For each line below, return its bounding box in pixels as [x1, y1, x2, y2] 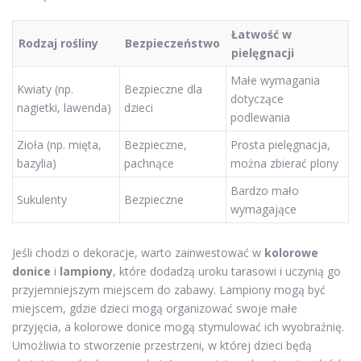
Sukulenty [17, 192, 67, 208]
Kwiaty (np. [17, 81, 73, 98]
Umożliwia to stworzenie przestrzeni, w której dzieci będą [12, 337, 312, 353]
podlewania [230, 110, 290, 126]
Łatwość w [231, 27, 292, 43]
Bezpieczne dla [124, 81, 202, 98]
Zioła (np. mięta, [17, 137, 102, 153]
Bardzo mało [230, 183, 299, 199]
